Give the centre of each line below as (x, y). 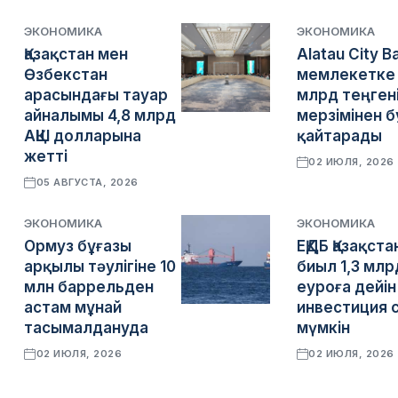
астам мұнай (73, 307)
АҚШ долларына (83, 136)
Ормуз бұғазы (78, 246)
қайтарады (339, 136)
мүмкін (323, 328)
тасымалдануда (86, 328)
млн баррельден (89, 287)
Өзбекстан (66, 75)
